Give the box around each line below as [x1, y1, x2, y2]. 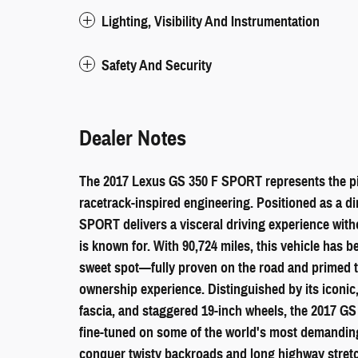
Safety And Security [101, 56, 212, 74]
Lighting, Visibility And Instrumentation [101, 12, 320, 30]
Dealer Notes [79, 124, 186, 152]
